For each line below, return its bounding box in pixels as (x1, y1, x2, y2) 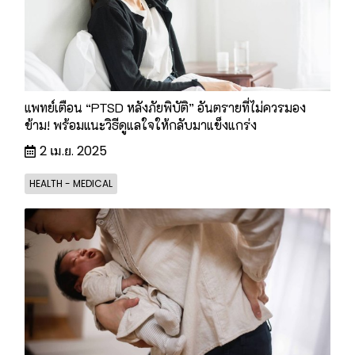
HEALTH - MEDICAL (29, 177, 113, 191)
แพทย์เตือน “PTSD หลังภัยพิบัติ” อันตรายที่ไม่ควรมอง (25, 99, 306, 116)
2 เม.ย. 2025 (40, 142, 107, 161)
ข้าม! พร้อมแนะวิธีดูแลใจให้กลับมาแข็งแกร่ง (25, 116, 257, 134)
